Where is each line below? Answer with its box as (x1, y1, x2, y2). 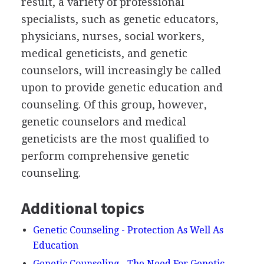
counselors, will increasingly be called (21, 64, 221, 77)
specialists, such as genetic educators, (21, 12, 219, 25)
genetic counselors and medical (21, 115, 186, 128)
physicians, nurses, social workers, (21, 29, 204, 42)
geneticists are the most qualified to (21, 132, 209, 145)
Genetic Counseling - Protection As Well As (32, 224, 223, 236)
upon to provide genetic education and (21, 81, 223, 94)
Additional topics (21, 197, 144, 219)
